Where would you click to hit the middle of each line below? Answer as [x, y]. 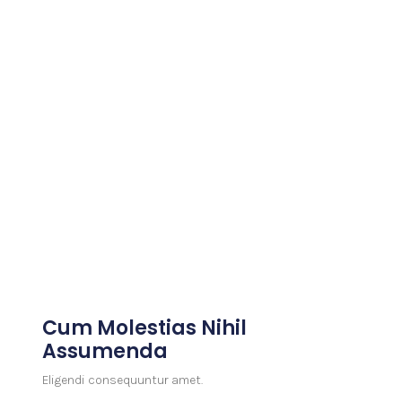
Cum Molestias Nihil [145, 328]
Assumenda [105, 352]
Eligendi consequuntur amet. [123, 380]
